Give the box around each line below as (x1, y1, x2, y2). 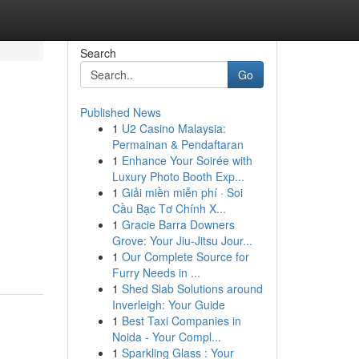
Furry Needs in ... (111, 264, 200, 280)
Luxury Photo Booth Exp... (111, 168, 244, 184)
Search (79, 45, 116, 61)
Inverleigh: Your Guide (111, 296, 225, 313)
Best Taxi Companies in (121, 313, 241, 329)
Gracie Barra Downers (121, 216, 235, 232)
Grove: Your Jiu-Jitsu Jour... (111, 232, 252, 248)
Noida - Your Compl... (111, 329, 221, 345)
